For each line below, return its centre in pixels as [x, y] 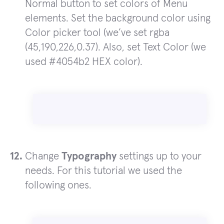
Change [43, 156]
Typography [89, 156]
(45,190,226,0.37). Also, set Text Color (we [115, 47]
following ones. [58, 185]
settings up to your [159, 156]
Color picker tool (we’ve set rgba [97, 33]
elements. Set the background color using [118, 18]
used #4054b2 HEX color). [84, 62]
